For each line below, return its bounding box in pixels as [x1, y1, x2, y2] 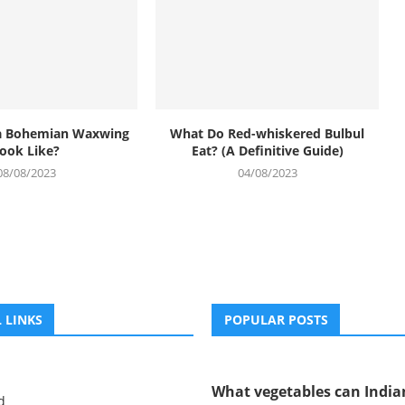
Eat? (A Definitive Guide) [191, 142, 344, 160]
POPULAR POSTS [224, 311, 328, 329]
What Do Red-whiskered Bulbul [170, 125, 365, 143]
